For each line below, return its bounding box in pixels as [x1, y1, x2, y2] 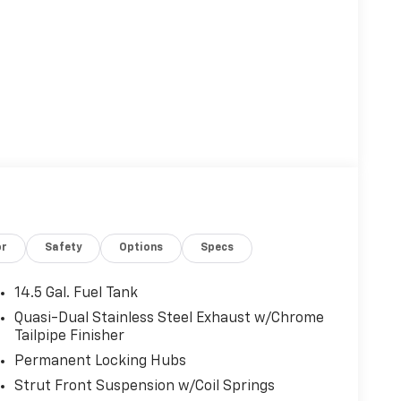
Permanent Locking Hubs [13, 354, 186, 369]
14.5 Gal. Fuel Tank [13, 286, 138, 301]
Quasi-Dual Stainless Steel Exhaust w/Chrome [13, 311, 324, 326]
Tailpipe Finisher [13, 328, 124, 344]
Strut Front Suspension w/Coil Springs [13, 379, 275, 394]
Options [119, 242, 164, 253]
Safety [45, 242, 82, 253]
